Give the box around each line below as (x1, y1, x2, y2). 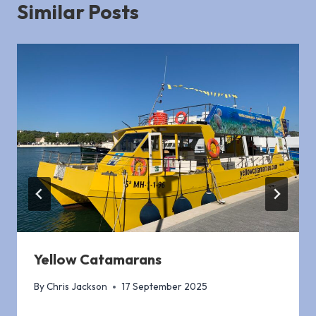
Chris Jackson (47, 280, 108, 293)
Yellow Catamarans (34, 250, 162, 268)
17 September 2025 (121, 280, 208, 293)
